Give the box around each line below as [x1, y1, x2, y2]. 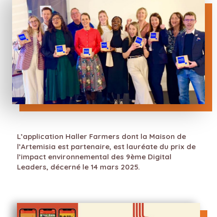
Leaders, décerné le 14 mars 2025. [17, 162, 140, 172]
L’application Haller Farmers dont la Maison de [17, 132, 186, 141]
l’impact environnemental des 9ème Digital [17, 152, 171, 162]
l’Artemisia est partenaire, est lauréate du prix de [17, 142, 196, 152]
